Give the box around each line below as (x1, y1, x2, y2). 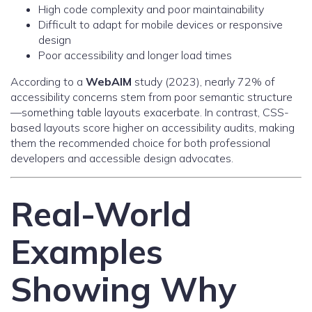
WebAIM (86, 75, 132, 89)
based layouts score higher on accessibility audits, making (10, 120, 295, 135)
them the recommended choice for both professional (10, 136, 270, 150)
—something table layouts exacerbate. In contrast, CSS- (10, 105, 289, 120)
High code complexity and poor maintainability (38, 2, 264, 17)
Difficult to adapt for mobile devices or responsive (38, 17, 283, 32)
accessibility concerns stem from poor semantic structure (10, 90, 292, 104)
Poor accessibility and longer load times (38, 48, 232, 63)
